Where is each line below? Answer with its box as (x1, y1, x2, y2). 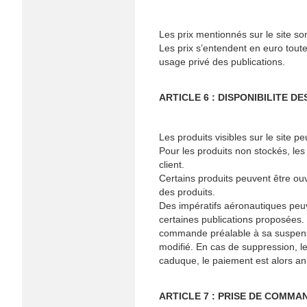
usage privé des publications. (159, 56, 285, 67)
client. (159, 159, 184, 170)
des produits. (159, 186, 215, 197)
